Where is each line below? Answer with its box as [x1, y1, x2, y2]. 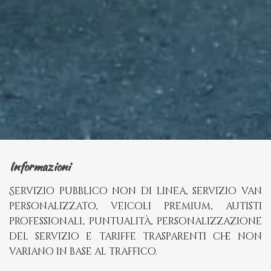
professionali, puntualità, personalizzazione [9, 214, 262, 228]
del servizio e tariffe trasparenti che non [9, 229, 262, 243]
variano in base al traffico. [9, 244, 157, 258]
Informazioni [9, 157, 70, 175]
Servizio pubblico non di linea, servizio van [9, 184, 262, 198]
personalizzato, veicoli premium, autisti [9, 199, 262, 213]
